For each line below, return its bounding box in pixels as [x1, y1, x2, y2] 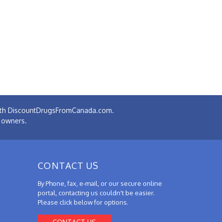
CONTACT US [38, 160, 99, 171]
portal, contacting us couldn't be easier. [38, 188, 155, 197]
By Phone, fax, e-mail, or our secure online [38, 179, 162, 187]
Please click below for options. [38, 198, 128, 206]
